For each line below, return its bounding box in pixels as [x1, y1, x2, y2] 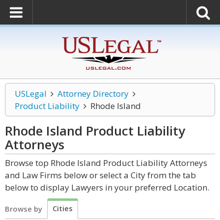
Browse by [5, 204, 42, 214]
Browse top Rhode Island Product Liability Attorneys [5, 157, 207, 168]
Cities [53, 203, 73, 213]
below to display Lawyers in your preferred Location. [5, 182, 209, 193]
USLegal [15, 88, 47, 99]
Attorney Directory [57, 88, 129, 99]
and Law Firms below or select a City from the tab [5, 169, 196, 181]
